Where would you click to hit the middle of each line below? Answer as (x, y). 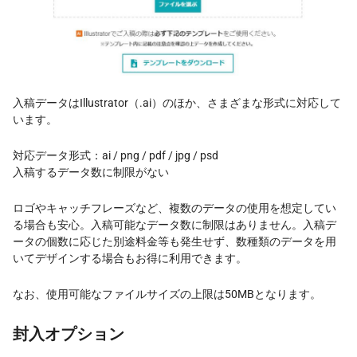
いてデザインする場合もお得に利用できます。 (130, 258)
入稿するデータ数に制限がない (91, 172)
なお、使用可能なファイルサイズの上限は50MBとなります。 (167, 294)
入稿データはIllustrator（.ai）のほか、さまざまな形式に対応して (177, 102)
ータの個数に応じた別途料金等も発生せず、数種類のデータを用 (175, 241)
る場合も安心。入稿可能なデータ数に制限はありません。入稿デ (175, 224)
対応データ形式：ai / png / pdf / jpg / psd (116, 155)
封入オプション (69, 333)
